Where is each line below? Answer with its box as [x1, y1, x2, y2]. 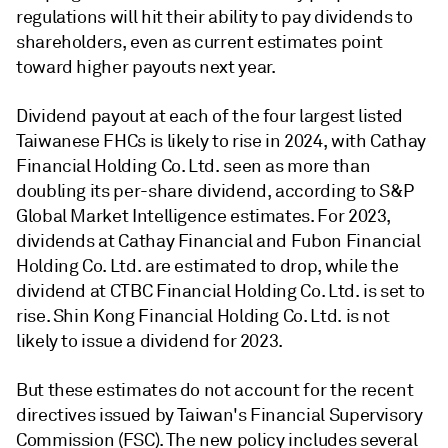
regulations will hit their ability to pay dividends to [16, 6, 413, 28]
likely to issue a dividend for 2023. [16, 330, 284, 352]
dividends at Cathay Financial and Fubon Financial [16, 230, 421, 252]
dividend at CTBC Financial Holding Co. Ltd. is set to [16, 280, 425, 302]
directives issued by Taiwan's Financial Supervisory [16, 404, 423, 426]
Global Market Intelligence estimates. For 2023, [16, 205, 392, 227]
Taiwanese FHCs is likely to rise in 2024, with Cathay [16, 130, 426, 152]
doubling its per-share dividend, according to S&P [16, 180, 414, 202]
